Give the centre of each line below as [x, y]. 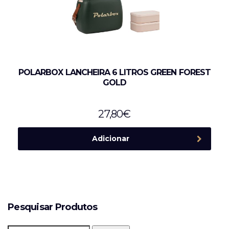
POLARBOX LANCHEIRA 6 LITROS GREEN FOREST [114, 72]
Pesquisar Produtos [53, 207]
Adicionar [110, 139]
